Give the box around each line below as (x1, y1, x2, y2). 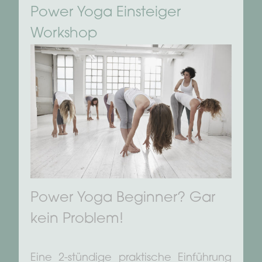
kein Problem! (30, 212, 123, 227)
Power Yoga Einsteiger (30, 5, 181, 20)
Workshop (30, 26, 97, 41)
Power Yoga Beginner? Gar (30, 191, 215, 206)
